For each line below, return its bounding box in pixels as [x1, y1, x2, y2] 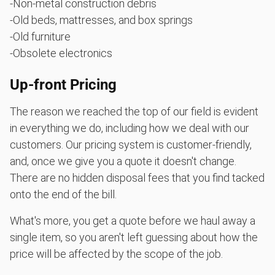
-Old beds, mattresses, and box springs [10, 13, 193, 26]
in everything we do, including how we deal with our [10, 121, 249, 134]
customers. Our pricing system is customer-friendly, [10, 137, 252, 151]
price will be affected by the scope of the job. [10, 247, 223, 260]
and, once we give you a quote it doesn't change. [10, 154, 236, 168]
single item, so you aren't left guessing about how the [10, 230, 258, 244]
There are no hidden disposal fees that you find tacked [10, 171, 265, 184]
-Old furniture [10, 29, 71, 43]
